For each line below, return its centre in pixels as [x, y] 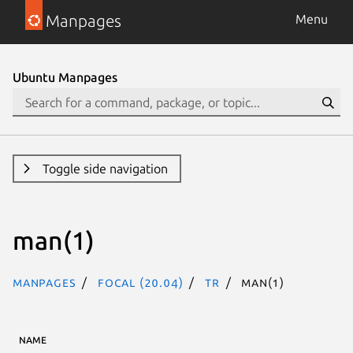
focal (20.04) [141, 282]
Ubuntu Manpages [65, 77]
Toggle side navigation [105, 169]
